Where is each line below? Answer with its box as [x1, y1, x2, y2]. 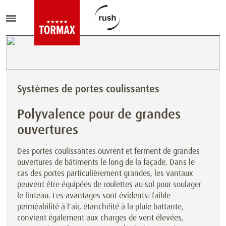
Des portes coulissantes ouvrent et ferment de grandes [17, 146, 200, 156]
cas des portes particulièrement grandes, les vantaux [17, 168, 193, 179]
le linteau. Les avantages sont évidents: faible [17, 190, 171, 201]
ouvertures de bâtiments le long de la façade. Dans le [17, 157, 195, 167]
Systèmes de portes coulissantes [17, 82, 159, 95]
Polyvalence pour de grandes [17, 105, 181, 123]
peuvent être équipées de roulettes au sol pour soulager [17, 179, 201, 190]
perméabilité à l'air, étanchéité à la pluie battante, [17, 201, 184, 212]
